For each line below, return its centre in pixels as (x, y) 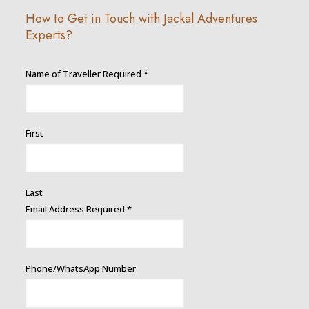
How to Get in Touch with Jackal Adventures (141, 19)
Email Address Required (76, 209)
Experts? (49, 35)
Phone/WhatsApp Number (80, 268)
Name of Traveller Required (84, 74)
